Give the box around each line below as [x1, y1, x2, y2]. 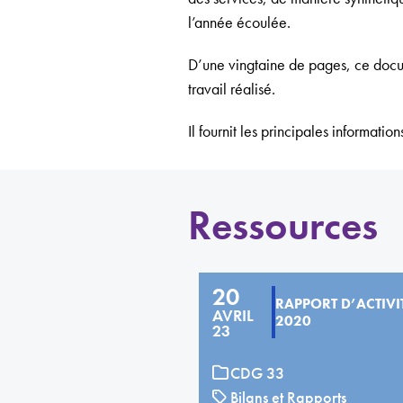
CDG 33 [230, 363, 284, 384]
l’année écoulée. [188, 12, 291, 33]
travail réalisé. [188, 78, 275, 100]
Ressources [188, 200, 378, 253]
